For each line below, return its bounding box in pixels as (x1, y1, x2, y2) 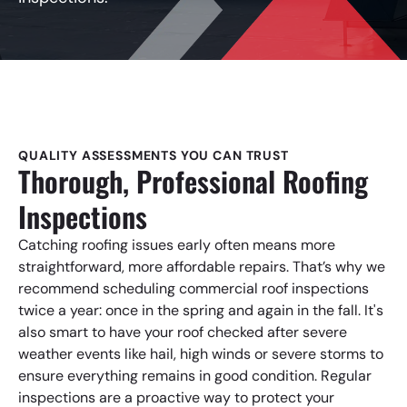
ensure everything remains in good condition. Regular (18, 366, 372, 385)
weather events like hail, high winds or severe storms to (18, 344, 383, 363)
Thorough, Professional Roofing (18, 160, 368, 202)
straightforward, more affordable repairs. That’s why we (18, 257, 385, 276)
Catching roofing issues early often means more (18, 235, 335, 254)
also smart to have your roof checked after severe (18, 323, 347, 342)
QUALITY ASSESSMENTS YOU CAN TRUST (18, 147, 289, 164)
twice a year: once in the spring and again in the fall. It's (18, 301, 383, 320)
